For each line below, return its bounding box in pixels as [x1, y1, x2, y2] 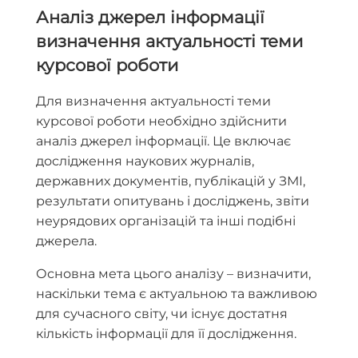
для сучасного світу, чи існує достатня [36, 306, 288, 322]
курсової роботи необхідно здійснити [36, 113, 287, 129]
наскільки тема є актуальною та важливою [36, 286, 317, 302]
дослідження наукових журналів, [36, 153, 254, 169]
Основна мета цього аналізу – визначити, [36, 266, 311, 282]
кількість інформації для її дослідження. [36, 326, 296, 342]
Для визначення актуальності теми [36, 93, 271, 109]
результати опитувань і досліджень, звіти [36, 193, 309, 209]
